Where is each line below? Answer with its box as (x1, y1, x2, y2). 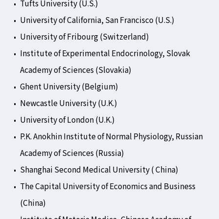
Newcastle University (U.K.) (20, 97, 117, 109)
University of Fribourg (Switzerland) (20, 31, 149, 42)
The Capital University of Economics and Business (20, 180, 196, 192)
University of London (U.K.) (20, 114, 115, 125)
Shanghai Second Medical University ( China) (20, 164, 178, 175)
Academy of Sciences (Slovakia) (20, 64, 131, 75)
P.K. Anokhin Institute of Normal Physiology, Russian (20, 131, 203, 142)
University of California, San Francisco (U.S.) (20, 14, 175, 25)
